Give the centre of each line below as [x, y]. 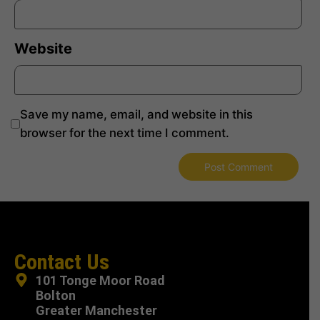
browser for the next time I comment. [125, 133]
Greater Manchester [96, 311]
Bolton [56, 296]
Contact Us [62, 262]
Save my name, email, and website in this [136, 115]
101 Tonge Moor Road [100, 281]
